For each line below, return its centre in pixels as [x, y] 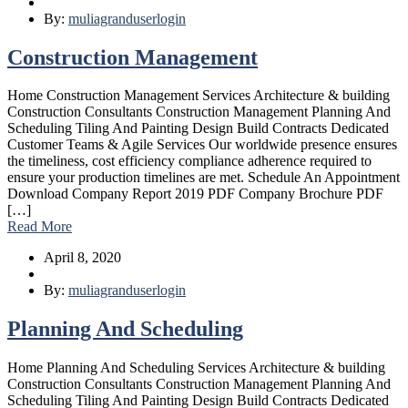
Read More [40, 227]
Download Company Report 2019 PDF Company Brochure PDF [195, 194]
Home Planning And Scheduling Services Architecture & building [196, 368]
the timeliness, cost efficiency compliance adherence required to [189, 161]
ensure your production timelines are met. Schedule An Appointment [204, 178]
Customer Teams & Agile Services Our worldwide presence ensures [202, 145]
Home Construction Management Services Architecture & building [199, 96]
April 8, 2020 [82, 258]
